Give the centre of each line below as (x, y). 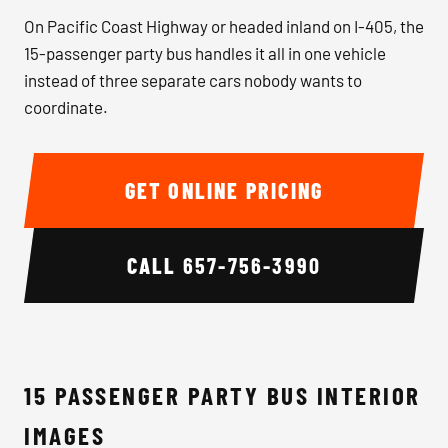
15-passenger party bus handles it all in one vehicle (205, 53)
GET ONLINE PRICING (224, 190)
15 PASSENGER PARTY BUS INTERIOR (222, 395)
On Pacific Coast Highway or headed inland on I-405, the (224, 26)
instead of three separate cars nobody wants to (193, 80)
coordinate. (66, 107)
